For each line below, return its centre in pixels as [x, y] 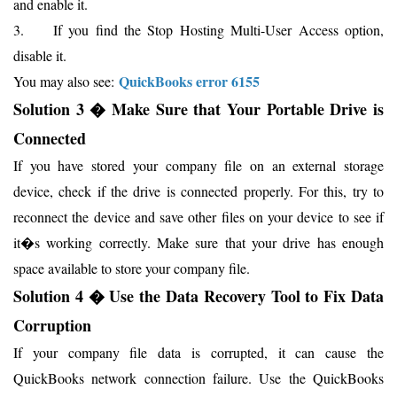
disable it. [42, 56]
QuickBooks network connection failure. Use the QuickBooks [198, 378]
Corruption [52, 326]
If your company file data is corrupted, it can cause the [198, 353]
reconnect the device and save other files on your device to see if [198, 217]
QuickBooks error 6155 [189, 82]
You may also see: [66, 82]
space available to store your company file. [134, 269]
